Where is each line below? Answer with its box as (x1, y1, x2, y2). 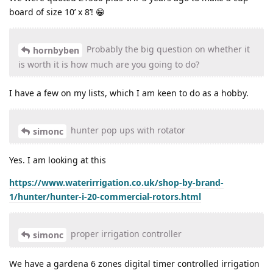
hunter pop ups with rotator (68, 124, 185, 136)
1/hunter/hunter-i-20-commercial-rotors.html (9, 190, 201, 202)
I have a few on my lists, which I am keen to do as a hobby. (9, 87, 249, 99)
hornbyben (33, 44, 79, 57)
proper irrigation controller (68, 227, 182, 239)
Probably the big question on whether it (84, 43, 250, 55)
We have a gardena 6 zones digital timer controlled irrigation (9, 257, 260, 269)
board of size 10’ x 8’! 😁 (9, 6, 105, 18)
